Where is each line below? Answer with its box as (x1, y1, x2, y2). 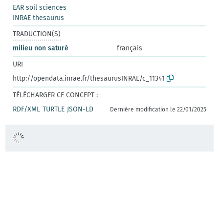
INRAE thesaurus (13, 13, 65, 22)
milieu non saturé (13, 44, 69, 52)
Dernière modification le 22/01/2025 (109, 106, 206, 113)
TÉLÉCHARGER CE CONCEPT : (13, 90, 98, 99)
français (117, 44, 142, 52)
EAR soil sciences (13, 3, 67, 12)
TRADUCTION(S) (13, 29, 61, 38)
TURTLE (43, 105, 65, 113)
